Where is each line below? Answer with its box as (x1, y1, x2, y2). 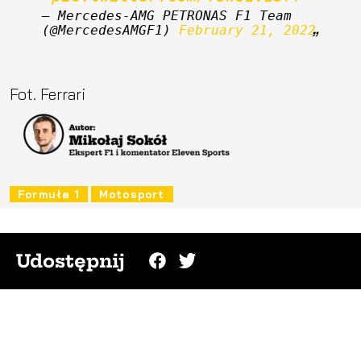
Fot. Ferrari (10, 83, 85, 104)
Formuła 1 (18, 187, 80, 201)
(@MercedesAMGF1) (42, 22, 179, 38)
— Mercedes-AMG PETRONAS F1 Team (42, 7, 292, 23)
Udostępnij (16, 249, 125, 272)
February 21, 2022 (179, 22, 316, 38)
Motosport (98, 187, 165, 201)
